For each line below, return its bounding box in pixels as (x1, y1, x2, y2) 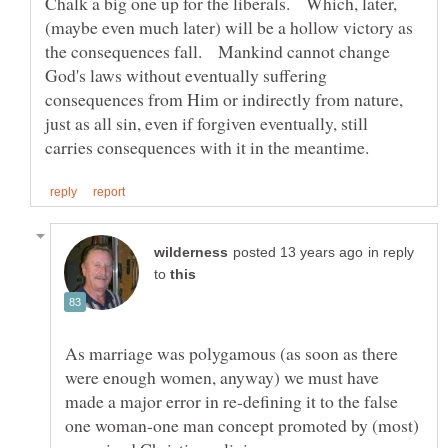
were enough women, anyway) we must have (65, 365, 379, 390)
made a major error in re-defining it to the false (65, 389, 398, 414)
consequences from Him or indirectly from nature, (45, 87, 403, 112)
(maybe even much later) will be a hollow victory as (45, 15, 413, 40)
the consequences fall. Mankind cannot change (45, 39, 390, 64)
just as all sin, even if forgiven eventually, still (45, 111, 368, 136)
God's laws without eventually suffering (45, 63, 327, 88)
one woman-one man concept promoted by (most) (65, 413, 419, 438)
